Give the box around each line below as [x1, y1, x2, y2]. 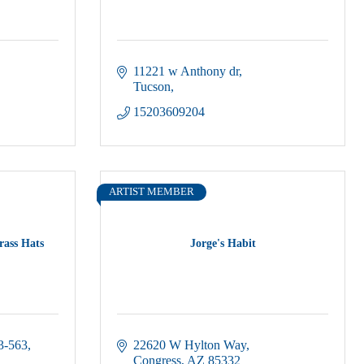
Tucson [133, 80, 171, 93]
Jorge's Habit [189, 236, 256, 249]
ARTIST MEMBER [109, 186, 194, 197]
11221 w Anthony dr [133, 64, 239, 78]
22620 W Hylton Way [133, 338, 246, 352]
